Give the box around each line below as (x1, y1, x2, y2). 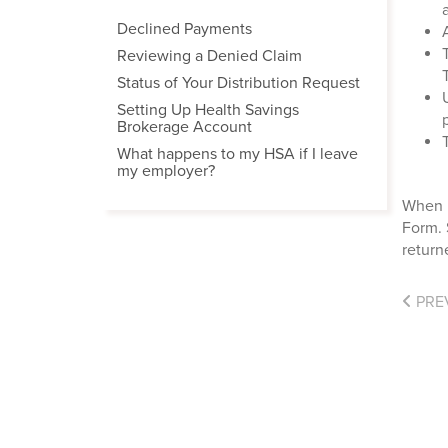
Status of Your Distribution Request (117, 73, 360, 93)
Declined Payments (117, 19, 252, 39)
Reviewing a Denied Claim (117, 46, 302, 66)
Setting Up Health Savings (117, 100, 299, 120)
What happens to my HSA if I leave (117, 144, 358, 164)
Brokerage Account (117, 117, 252, 137)
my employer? (117, 161, 215, 181)
